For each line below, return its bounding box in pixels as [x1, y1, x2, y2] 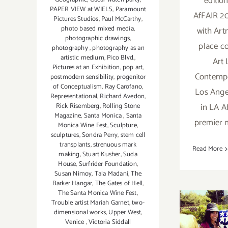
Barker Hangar [52, 178, 93, 189]
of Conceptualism [53, 81, 102, 92]
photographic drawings [65, 33, 130, 44]
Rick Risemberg [55, 100, 100, 111]
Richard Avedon [100, 91, 145, 102]
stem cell [120, 129, 146, 140]
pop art [123, 62, 143, 73]
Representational [50, 91, 98, 102]
